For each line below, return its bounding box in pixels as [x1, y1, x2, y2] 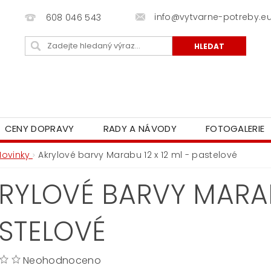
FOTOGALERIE [205, 122, 265, 135]
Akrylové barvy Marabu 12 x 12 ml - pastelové [38, 149, 238, 162]
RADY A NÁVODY [103, 122, 177, 135]
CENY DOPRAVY [4, 122, 74, 135]
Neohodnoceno [23, 253, 101, 268]
